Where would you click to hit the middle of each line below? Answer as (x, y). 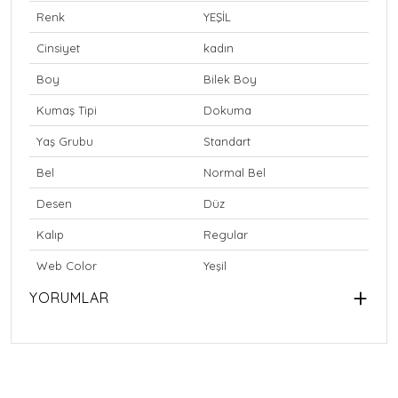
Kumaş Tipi (67, 111)
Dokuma (227, 111)
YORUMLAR (69, 298)
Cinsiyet (58, 48)
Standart (227, 142)
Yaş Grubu (65, 142)
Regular (226, 235)
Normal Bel (235, 173)
